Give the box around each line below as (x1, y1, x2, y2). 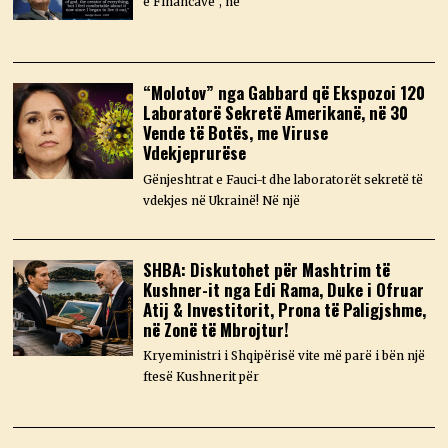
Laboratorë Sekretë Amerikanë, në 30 (143, 99, 409, 125)
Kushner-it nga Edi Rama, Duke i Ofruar (143, 276, 425, 302)
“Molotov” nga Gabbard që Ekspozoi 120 (143, 79, 426, 105)
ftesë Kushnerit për (143, 369, 260, 385)
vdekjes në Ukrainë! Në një (143, 192, 301, 208)
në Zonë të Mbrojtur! (143, 316, 290, 342)
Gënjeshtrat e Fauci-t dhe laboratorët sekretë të (143, 171, 424, 187)
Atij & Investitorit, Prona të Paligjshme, (143, 296, 427, 322)
